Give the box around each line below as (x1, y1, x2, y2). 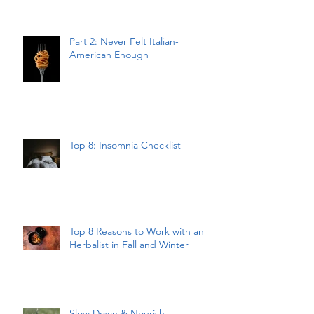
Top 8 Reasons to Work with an (69, 225, 204, 238)
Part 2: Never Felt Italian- (69, 35, 179, 48)
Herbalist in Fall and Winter (69, 238, 189, 251)
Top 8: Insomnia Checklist (69, 139, 181, 151)
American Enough (69, 48, 149, 61)
